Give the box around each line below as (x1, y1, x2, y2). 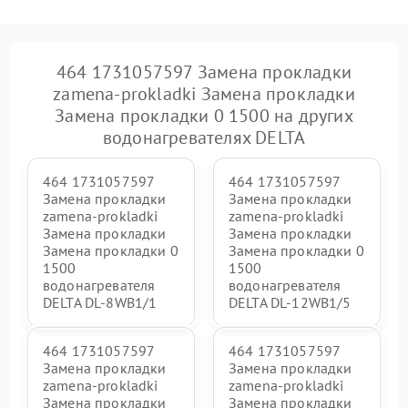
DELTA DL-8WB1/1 (43, 293, 158, 311)
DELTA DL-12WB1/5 (229, 293, 352, 311)
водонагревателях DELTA (102, 126, 306, 149)
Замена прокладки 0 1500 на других (55, 104, 353, 127)
